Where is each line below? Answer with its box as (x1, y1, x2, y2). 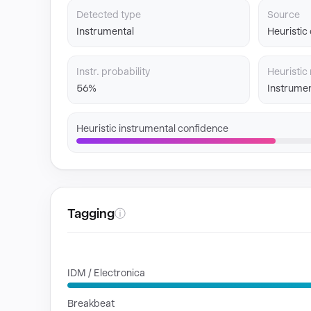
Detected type (76, 9, 141, 20)
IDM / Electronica (67, 267, 145, 278)
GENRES (67, 244, 106, 253)
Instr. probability (76, 66, 150, 77)
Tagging (67, 206, 115, 221)
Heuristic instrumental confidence (76, 123, 228, 134)
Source (267, 9, 300, 20)
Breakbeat (67, 298, 115, 309)
